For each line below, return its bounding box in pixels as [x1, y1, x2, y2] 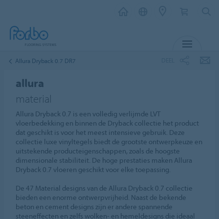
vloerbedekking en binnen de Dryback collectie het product [16, 118, 199, 128]
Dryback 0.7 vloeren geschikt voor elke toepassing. [16, 165, 171, 174]
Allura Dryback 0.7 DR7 [15, 56, 76, 65]
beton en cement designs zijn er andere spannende [16, 202, 173, 211]
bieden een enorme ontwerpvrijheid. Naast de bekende [16, 193, 187, 202]
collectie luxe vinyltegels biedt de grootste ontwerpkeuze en [16, 137, 203, 146]
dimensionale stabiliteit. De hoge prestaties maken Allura [16, 155, 193, 165]
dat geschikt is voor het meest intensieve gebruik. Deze [16, 128, 185, 137]
